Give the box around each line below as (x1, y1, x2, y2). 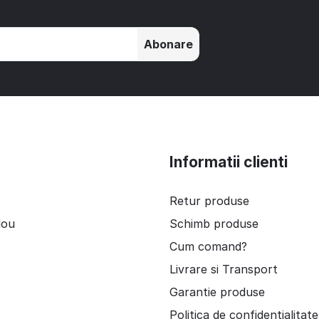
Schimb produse (169, 216, 258, 231)
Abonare (144, 37, 194, 52)
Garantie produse (169, 285, 265, 300)
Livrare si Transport (169, 262, 278, 277)
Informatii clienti (169, 153, 288, 172)
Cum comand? (169, 239, 247, 254)
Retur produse (169, 194, 249, 209)
